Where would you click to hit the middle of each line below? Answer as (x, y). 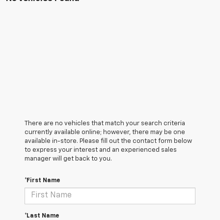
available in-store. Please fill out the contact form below (108, 141)
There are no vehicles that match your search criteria (105, 123)
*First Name (42, 180)
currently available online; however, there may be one (105, 132)
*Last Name (42, 216)
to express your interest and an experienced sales (101, 150)
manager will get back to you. (68, 159)
